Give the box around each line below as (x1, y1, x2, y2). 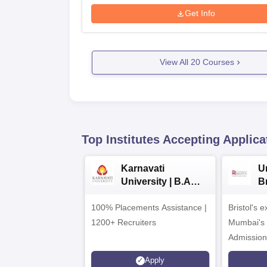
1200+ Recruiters (91, 217, 156, 227)
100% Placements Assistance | (91, 202, 207, 212)
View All (159, 57, 191, 67)
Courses (200, 57, 234, 67)
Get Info (185, 8, 216, 18)
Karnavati (121, 163, 164, 173)
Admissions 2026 (121, 189, 199, 200)
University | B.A (121, 176, 191, 187)
